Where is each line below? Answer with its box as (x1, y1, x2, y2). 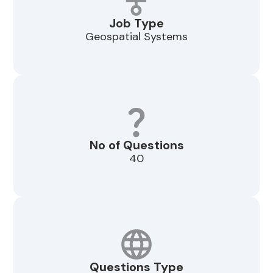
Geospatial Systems (85, 29, 188, 44)
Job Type (109, 15, 164, 31)
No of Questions (89, 136, 184, 153)
